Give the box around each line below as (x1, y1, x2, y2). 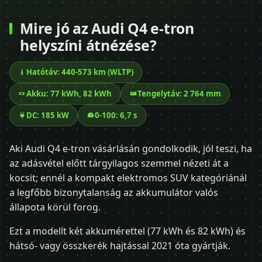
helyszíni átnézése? (20, 35, 157, 56)
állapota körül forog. (9, 200, 101, 213)
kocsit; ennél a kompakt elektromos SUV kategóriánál (9, 171, 247, 184)
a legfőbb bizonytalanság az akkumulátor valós (9, 185, 218, 199)
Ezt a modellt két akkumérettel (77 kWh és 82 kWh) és (9, 224, 246, 237)
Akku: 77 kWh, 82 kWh (26, 88, 112, 99)
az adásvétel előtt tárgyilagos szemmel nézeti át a (9, 156, 229, 170)
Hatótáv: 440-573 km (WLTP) (26, 66, 133, 77)
